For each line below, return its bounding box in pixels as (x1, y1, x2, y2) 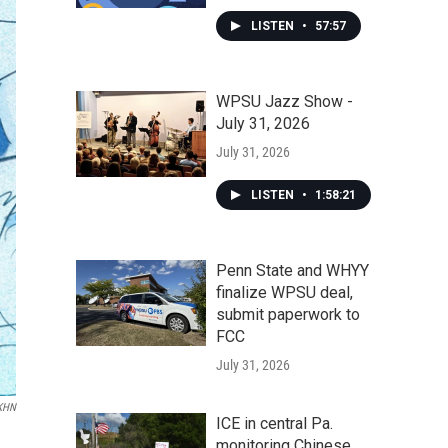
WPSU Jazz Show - (216, 92, 353, 111)
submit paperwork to (216, 305, 360, 324)
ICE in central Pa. (216, 414, 333, 433)
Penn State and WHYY (216, 261, 369, 280)
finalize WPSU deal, (216, 283, 353, 302)
